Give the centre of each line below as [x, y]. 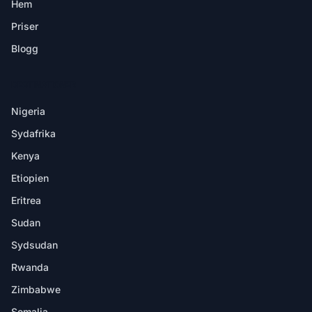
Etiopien [30, 178]
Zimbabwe [36, 289]
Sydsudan [34, 245]
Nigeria [28, 111]
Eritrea [26, 200]
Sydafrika [33, 133]
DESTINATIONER [44, 85]
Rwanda [30, 267]
